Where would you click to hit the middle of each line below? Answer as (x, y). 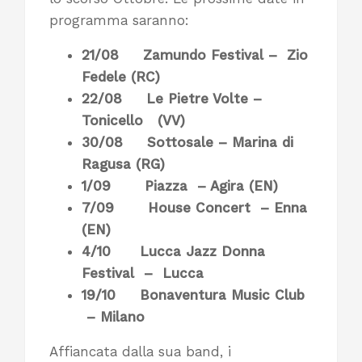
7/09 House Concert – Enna (194, 208)
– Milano (113, 317)
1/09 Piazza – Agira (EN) (180, 186)
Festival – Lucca (143, 274)
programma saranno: (119, 21)
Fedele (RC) (121, 77)
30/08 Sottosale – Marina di (187, 143)
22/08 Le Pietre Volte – (174, 99)
